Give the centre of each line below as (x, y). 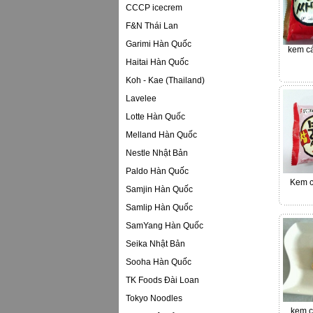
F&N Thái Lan (152, 26)
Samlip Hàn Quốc (159, 208)
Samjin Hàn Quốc (159, 189)
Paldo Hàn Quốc (157, 171)
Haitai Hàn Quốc (157, 62)
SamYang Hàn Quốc (164, 226)
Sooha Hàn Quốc (158, 262)
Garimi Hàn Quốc (158, 44)
